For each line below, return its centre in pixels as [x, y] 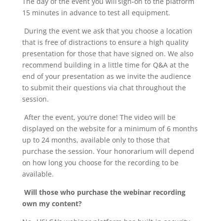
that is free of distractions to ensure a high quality [105, 42]
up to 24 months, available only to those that [96, 140]
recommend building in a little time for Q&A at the [105, 65]
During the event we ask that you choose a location [108, 31]
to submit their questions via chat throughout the [104, 87]
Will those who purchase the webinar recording [105, 192]
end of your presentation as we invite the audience [106, 76]
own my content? [52, 203]
